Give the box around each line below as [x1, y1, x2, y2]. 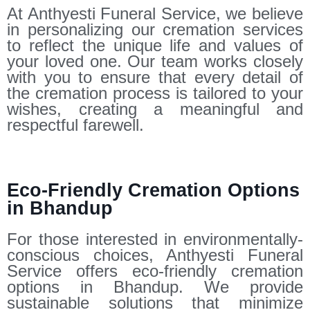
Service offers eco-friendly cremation [7, 261, 303, 280]
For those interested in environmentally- [7, 229, 303, 248]
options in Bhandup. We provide [7, 277, 303, 296]
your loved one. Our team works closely [7, 51, 303, 71]
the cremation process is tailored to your [7, 83, 303, 102]
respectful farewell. [7, 115, 144, 134]
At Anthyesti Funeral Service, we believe [7, 3, 303, 23]
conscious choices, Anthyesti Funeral [7, 245, 303, 264]
